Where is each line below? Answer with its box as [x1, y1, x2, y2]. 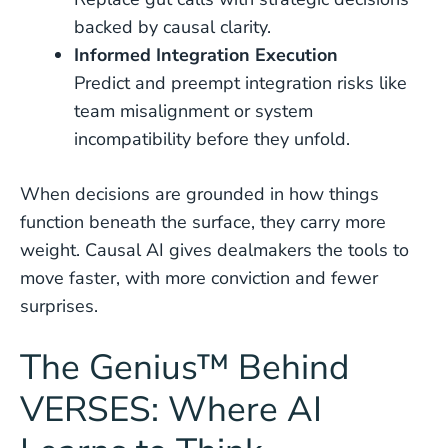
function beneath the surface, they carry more [20, 210, 386, 234]
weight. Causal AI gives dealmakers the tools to [20, 238, 409, 262]
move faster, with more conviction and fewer [20, 266, 378, 290]
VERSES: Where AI [20, 386, 322, 433]
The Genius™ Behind [20, 344, 349, 391]
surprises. [20, 294, 98, 318]
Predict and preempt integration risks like [74, 71, 407, 95]
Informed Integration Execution [74, 43, 338, 67]
